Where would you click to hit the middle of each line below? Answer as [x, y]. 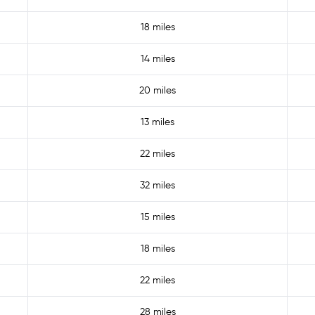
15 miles [157, 217]
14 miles [157, 59]
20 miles [157, 91]
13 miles [157, 122]
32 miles [157, 186]
